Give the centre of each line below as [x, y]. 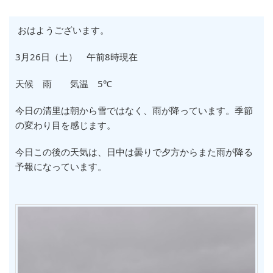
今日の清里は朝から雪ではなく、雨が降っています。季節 [134, 110]
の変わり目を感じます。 [66, 125]
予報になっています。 [61, 166]
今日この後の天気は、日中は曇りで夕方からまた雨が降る [134, 152]
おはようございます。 [62, 30]
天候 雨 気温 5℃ [64, 83]
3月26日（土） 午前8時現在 [76, 57]
